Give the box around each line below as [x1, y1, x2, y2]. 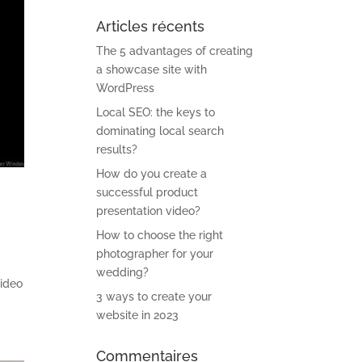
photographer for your [96, 247, 214, 260]
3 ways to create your [96, 290, 213, 303]
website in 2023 [96, 309, 179, 322]
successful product [96, 186, 199, 199]
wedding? [96, 266, 149, 279]
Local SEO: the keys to [96, 106, 216, 119]
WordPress [96, 82, 155, 95]
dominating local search [96, 124, 225, 137]
